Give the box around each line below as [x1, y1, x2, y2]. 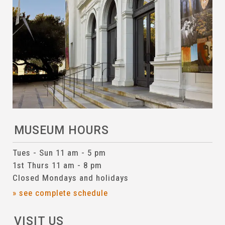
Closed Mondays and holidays [12, 172, 129, 183]
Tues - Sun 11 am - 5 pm [12, 147, 106, 158]
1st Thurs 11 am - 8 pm [12, 160, 102, 170]
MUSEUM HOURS [14, 124, 109, 138]
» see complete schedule [12, 187, 108, 198]
